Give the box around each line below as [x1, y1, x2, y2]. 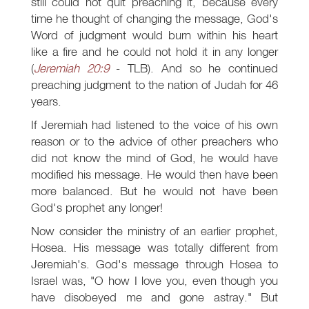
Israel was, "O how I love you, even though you [31, 273, 278, 288]
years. [31, 94, 61, 109]
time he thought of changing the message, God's [31, 11, 278, 26]
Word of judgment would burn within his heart [31, 28, 278, 43]
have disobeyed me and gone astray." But [31, 290, 278, 305]
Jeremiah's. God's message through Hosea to [31, 257, 278, 272]
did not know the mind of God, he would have [31, 150, 278, 166]
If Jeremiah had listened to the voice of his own [31, 117, 278, 132]
